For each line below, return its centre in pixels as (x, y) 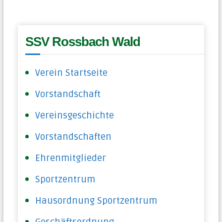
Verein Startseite (72, 73)
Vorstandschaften (74, 137)
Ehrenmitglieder (71, 158)
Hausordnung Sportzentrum (96, 200)
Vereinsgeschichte (75, 115)
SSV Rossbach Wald (83, 41)
